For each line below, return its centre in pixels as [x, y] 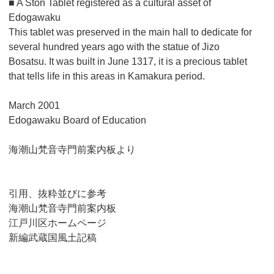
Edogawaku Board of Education [77, 120]
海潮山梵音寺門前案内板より [72, 149]
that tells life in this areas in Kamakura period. [106, 76]
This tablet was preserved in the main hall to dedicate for [130, 32]
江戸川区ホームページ [57, 223]
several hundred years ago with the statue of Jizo [114, 46]
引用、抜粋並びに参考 [57, 193]
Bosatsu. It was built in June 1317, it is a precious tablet [128, 61]
